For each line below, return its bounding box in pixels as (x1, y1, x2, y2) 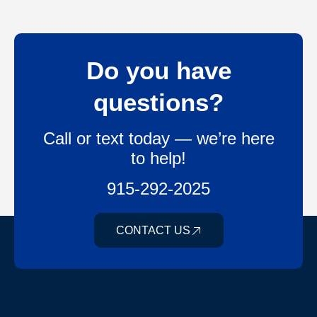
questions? (93, 88, 224, 117)
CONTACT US (115, 224, 190, 237)
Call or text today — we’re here (42, 129, 275, 149)
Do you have (86, 57, 231, 85)
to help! (131, 149, 186, 168)
